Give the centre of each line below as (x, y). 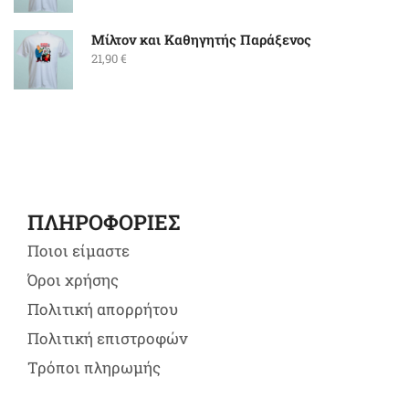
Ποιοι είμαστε (79, 250)
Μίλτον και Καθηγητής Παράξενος (201, 39)
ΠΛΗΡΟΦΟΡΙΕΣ (104, 221)
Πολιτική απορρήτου (103, 309)
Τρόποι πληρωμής (94, 367)
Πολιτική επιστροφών (107, 338)
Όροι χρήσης (73, 279)
